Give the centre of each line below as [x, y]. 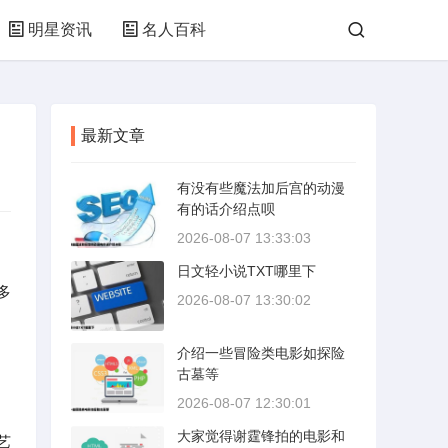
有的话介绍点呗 [226, 209]
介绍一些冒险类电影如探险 [261, 353]
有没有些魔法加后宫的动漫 [261, 188]
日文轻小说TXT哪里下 [246, 271]
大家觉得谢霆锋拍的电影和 [261, 436]
